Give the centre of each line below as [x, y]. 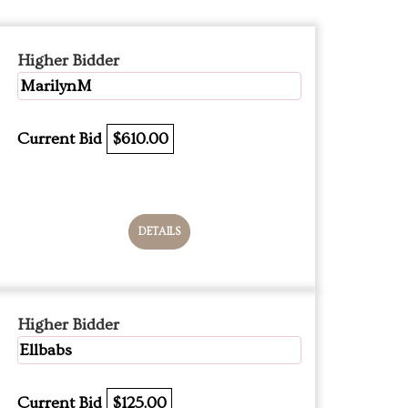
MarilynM [56, 86]
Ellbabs [46, 350]
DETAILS [159, 232]
